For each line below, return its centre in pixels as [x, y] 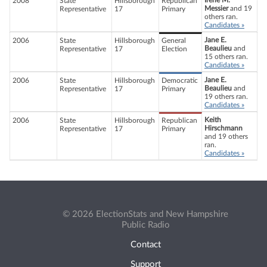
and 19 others [226, 137]
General [174, 41]
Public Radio [145, 225]
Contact [145, 245]
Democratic [180, 81]
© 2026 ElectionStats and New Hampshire [145, 214]
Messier [216, 9]
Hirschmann [223, 128]
